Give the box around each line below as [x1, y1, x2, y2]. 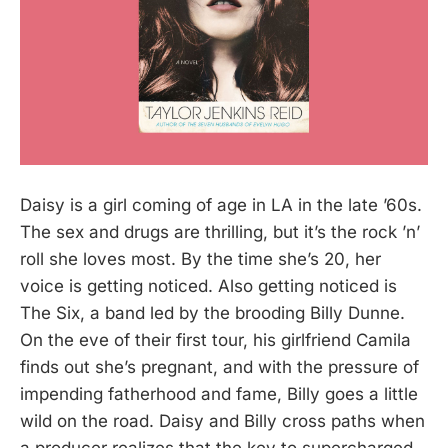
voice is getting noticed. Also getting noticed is [20, 275, 397, 296]
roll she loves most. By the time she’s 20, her [20, 248, 381, 269]
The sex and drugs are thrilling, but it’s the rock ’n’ [20, 221, 420, 242]
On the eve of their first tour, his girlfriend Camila [20, 329, 411, 350]
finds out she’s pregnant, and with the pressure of [20, 356, 419, 377]
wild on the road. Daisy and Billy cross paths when [20, 410, 425, 431]
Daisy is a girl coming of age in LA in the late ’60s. [20, 194, 422, 215]
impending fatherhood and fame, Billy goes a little [20, 383, 418, 404]
